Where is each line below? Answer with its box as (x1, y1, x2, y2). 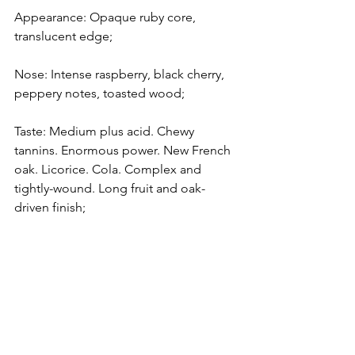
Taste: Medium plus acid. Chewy (14, 123, 197, 139)
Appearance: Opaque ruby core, (14, 9, 199, 25)
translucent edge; (14, 28, 113, 44)
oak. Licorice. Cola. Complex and (14, 161, 204, 177)
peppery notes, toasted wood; (14, 85, 185, 101)
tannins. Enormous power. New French (14, 142, 234, 158)
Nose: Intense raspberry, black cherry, (14, 66, 227, 82)
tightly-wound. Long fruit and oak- (14, 180, 205, 196)
